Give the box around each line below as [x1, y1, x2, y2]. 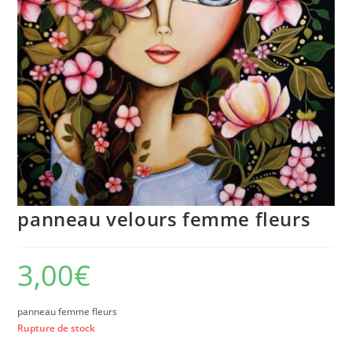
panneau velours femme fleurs [17, 206, 311, 233]
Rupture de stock [17, 321, 96, 335]
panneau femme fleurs [17, 305, 118, 319]
